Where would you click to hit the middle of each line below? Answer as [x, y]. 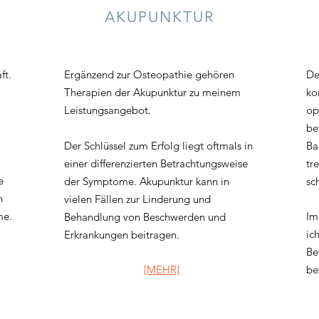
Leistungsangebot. [108, 110]
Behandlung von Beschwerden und [145, 217]
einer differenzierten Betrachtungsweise [156, 163]
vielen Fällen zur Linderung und [137, 199]
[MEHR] [162, 270]
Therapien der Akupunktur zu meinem [152, 92]
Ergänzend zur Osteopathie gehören [149, 74]
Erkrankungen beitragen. [122, 235]
